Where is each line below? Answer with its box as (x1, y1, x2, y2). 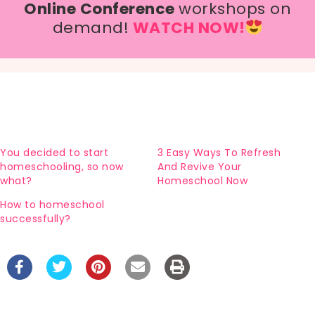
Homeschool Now (157, 173, 248, 188)
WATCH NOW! (132, 17, 245, 39)
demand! (52, 17, 129, 39)
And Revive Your (157, 159, 242, 174)
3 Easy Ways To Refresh (157, 145, 281, 160)
